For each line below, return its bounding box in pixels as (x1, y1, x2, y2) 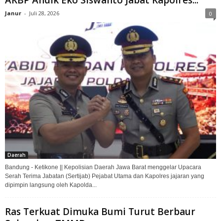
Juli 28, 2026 (29, 9, 59, 17)
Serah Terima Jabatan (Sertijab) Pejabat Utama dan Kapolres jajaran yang (5, 172, 204, 180)
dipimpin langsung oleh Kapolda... (5, 181, 97, 188)
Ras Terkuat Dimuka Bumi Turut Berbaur (5, 205, 195, 218)
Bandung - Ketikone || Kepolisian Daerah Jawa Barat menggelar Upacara (5, 163, 201, 171)
